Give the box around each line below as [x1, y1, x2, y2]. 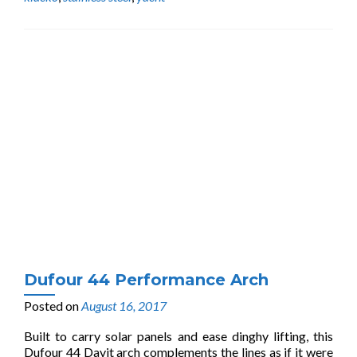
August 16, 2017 [81, 298, 167, 313]
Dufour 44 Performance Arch [24, 270, 269, 289]
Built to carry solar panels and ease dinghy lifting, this [24, 328, 333, 343]
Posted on [24, 298, 81, 313]
